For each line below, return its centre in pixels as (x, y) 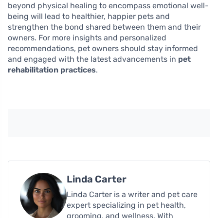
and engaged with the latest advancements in (93, 59)
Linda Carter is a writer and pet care (132, 195)
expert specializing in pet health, (126, 205)
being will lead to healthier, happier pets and (89, 17)
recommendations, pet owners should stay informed (103, 49)
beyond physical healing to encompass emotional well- (108, 6)
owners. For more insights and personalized (87, 38)
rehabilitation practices (52, 70)
